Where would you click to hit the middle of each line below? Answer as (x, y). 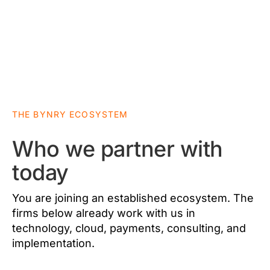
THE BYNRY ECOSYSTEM (70, 115)
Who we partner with (118, 149)
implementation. (53, 243)
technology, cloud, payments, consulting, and (129, 228)
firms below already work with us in (104, 213)
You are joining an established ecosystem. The (133, 198)
